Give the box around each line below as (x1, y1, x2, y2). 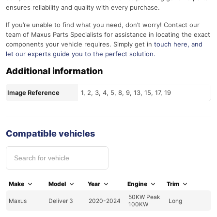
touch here (154, 40, 187, 48)
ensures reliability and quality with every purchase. (6, 3, 160, 12)
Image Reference (7, 89, 60, 97)
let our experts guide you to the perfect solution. (6, 50, 155, 58)
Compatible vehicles (6, 128, 95, 139)
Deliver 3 (48, 197, 74, 204)
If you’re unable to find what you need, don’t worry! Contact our (6, 21, 200, 29)
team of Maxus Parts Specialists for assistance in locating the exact (6, 31, 210, 39)
